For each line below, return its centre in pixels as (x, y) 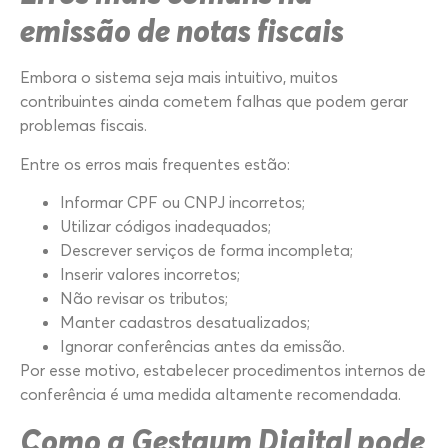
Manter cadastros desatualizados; (185, 322)
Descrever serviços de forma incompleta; (206, 250)
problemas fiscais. (83, 125)
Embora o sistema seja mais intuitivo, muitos (179, 77)
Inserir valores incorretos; (150, 274)
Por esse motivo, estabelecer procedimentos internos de (223, 370)
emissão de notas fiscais (182, 30)
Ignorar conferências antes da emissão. (202, 346)
